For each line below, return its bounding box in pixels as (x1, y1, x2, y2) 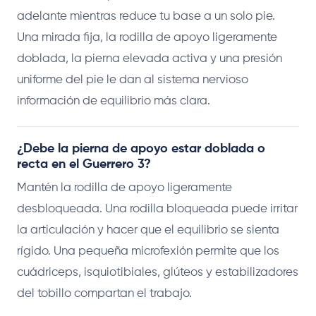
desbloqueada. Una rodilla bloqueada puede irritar (17, 202, 298, 215)
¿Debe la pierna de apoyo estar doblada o (17, 142, 265, 155)
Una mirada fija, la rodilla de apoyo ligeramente (17, 31, 277, 44)
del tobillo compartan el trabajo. (17, 287, 192, 300)
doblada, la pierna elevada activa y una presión (17, 52, 282, 65)
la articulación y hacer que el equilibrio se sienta (17, 224, 279, 236)
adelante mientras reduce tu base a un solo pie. (17, 10, 275, 23)
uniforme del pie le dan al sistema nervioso (17, 73, 248, 86)
